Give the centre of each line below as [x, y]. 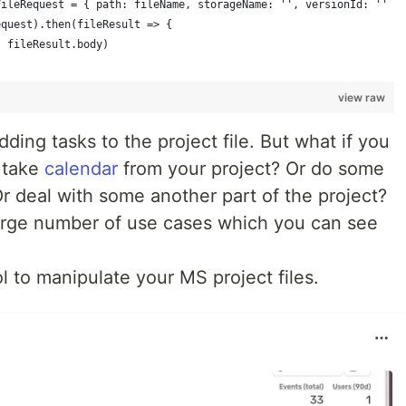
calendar [81, 169]
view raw [362, 97]
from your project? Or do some [251, 169]
